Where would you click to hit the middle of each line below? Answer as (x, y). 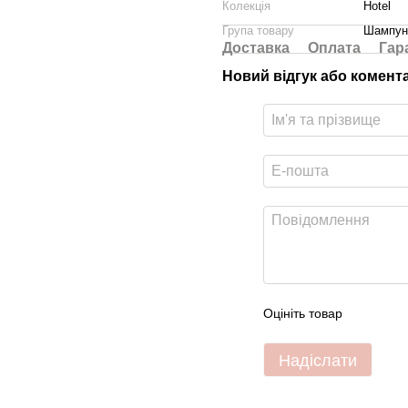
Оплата (334, 47)
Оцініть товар (303, 313)
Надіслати (318, 360)
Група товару (258, 30)
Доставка (256, 47)
